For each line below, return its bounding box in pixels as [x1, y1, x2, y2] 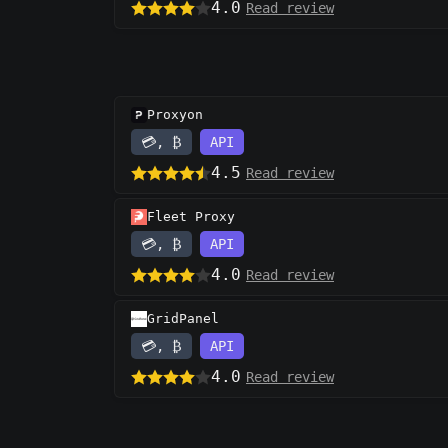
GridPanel [147, 311, 219, 327]
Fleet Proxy [147, 209, 235, 225]
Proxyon [147, 107, 203, 123]
